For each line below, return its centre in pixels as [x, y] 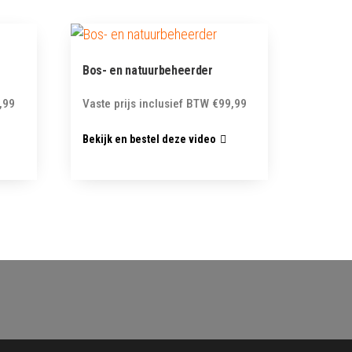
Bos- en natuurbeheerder [148, 70]
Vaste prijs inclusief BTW [146, 103]
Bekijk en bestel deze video [150, 139]
